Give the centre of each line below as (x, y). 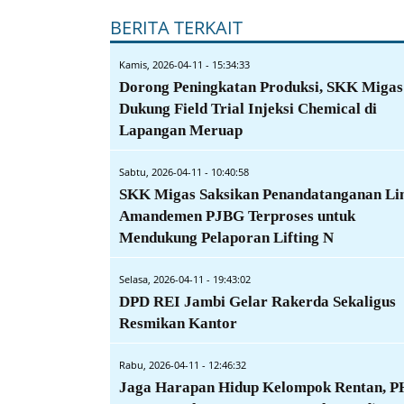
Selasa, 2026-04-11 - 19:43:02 (185, 280)
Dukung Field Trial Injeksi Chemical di (248, 109)
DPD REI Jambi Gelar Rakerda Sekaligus (257, 302)
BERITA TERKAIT (176, 28)
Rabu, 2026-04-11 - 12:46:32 (183, 365)
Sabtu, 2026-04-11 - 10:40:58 (184, 172)
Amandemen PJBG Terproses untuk (237, 216)
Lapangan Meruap (181, 131)
